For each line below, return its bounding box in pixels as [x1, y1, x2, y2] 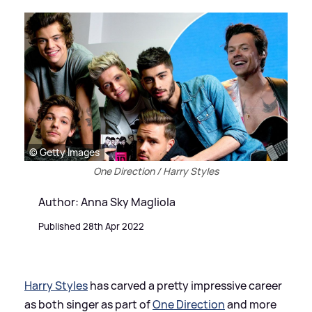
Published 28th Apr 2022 [38, 219, 144, 233]
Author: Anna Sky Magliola [38, 194, 175, 210]
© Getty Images [29, 145, 100, 159]
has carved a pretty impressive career [88, 277, 282, 293]
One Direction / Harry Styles [93, 164, 219, 178]
